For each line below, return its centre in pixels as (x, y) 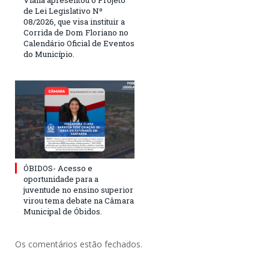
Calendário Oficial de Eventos (79, 43)
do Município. (49, 54)
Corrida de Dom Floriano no (76, 32)
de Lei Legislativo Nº (63, 11)
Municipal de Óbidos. (63, 211)
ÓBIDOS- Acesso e (58, 168)
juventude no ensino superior (78, 189)
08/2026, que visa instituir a (74, 21)
